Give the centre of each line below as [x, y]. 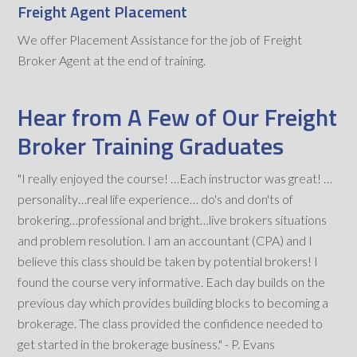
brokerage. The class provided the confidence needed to [171, 324]
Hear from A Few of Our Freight [178, 118]
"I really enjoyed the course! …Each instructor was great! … [175, 178]
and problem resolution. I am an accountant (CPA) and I [165, 241]
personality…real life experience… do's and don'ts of [156, 199]
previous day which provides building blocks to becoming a [173, 303]
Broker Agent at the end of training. [112, 61]
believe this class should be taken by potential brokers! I [168, 261]
